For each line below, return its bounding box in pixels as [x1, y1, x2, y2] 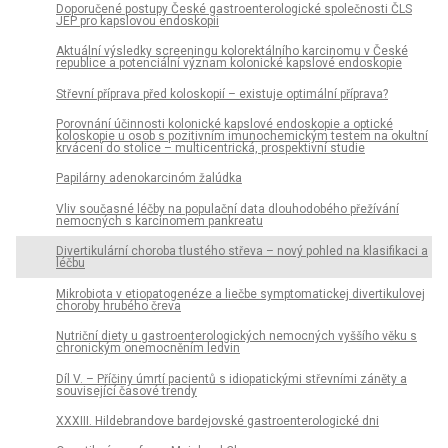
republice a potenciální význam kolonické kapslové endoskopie [56, 56, 402, 71]
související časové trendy [56, 383, 197, 398]
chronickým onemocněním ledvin [56, 341, 240, 356]
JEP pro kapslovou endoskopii [56, 13, 219, 28]
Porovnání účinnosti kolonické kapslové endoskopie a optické [56, 116, 393, 131]
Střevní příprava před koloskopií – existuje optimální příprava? [56, 86, 388, 101]
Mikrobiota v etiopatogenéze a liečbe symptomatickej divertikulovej [56, 286, 425, 301]
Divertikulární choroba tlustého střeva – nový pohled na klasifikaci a [56, 244, 428, 259]
